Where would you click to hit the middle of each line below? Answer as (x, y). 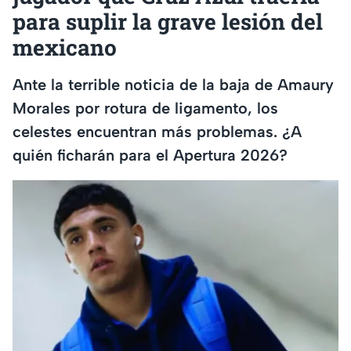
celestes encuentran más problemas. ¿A (157, 132)
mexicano (65, 47)
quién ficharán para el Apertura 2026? (150, 156)
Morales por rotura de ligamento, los (145, 109)
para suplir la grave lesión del (168, 21)
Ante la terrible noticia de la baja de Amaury (173, 85)
